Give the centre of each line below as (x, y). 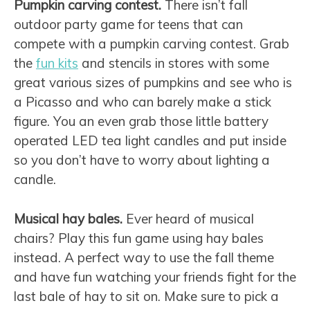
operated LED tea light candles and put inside (150, 141)
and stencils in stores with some (174, 63)
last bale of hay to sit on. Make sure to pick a (146, 296)
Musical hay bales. (70, 218)
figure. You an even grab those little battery (141, 121)
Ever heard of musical (190, 218)
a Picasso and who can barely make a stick (143, 102)
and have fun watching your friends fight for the (155, 276)
